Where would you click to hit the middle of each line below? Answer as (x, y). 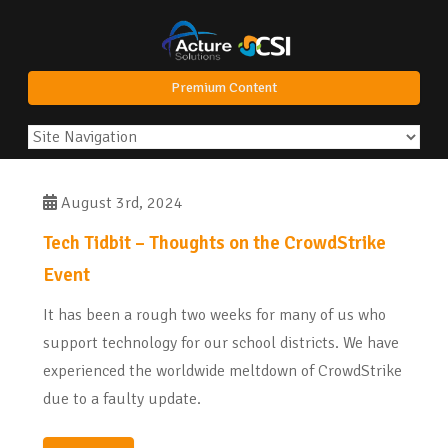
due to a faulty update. (122, 399)
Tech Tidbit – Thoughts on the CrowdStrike (214, 243)
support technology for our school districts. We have (221, 343)
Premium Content (224, 88)
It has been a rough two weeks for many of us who (214, 315)
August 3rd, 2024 (120, 203)
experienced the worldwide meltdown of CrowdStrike (222, 371)
